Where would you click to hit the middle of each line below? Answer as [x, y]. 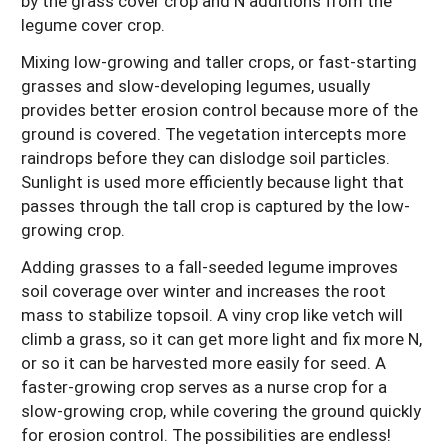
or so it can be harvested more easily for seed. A [203, 362]
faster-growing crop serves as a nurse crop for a [204, 386]
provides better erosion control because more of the [219, 109]
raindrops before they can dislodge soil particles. [205, 157]
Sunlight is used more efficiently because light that [212, 181]
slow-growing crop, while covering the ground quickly [221, 410]
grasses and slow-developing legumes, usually [195, 85]
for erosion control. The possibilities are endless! [206, 434]
